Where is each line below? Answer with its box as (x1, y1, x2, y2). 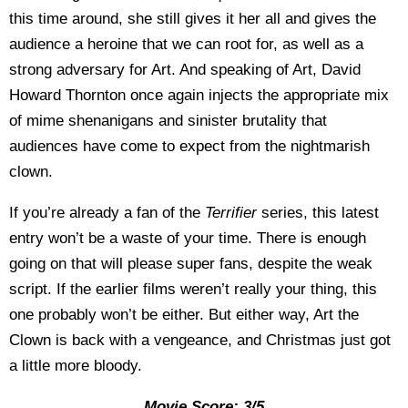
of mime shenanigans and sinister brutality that (9, 111, 327, 129)
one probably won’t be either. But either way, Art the (9, 305, 359, 323)
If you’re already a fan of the (9, 203, 205, 221)
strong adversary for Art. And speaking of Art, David (9, 60, 361, 78)
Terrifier (205, 203, 257, 221)
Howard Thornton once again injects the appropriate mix (9, 86, 389, 104)
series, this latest (257, 203, 379, 221)
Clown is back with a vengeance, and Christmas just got (9, 331, 391, 349)
